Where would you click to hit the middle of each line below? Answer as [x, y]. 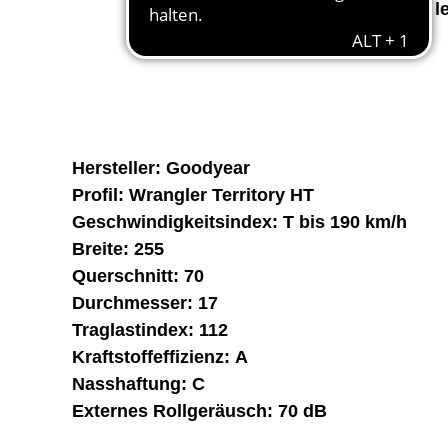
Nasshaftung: [132, 384]
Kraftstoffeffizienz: [153, 357]
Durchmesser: [135, 303]
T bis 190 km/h [345, 222]
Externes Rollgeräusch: [175, 411]
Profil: [100, 195]
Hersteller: [119, 168]
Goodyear [208, 168]
